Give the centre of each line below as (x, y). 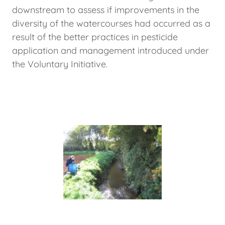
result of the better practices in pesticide (95, 37)
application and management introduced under (110, 51)
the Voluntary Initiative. (60, 64)
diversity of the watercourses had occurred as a (111, 24)
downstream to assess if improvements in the (106, 10)
